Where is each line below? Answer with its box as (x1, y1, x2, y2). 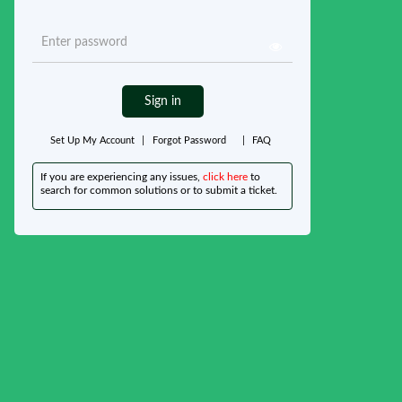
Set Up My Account (49, 135, 137, 145)
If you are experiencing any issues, (40, 171, 203, 182)
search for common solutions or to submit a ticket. (40, 185, 277, 196)
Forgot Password (152, 135, 226, 145)
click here (203, 171, 248, 182)
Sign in (144, 95, 181, 108)
